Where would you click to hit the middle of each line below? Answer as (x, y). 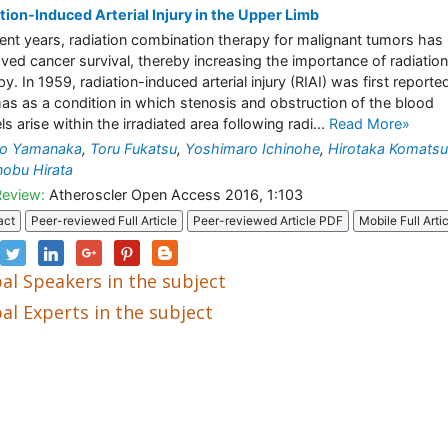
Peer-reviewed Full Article (104, 221)
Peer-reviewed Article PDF (268, 221)
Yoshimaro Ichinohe (252, 148)
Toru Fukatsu (133, 148)
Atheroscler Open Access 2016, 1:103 (174, 194)
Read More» (369, 123)
